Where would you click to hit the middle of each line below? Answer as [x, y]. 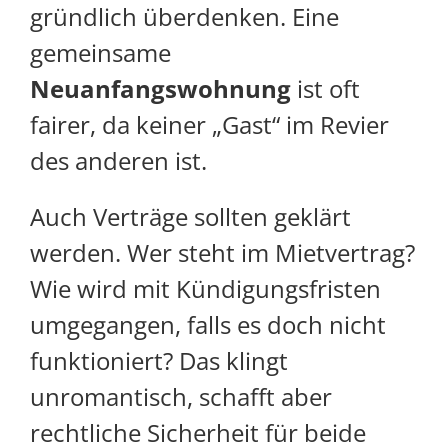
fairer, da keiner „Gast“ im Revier [209, 125]
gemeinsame [100, 53]
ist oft [325, 89]
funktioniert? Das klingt [159, 361]
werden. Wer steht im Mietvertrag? [222, 253]
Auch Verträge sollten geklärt [190, 217]
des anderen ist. [118, 161]
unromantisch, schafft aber [181, 397]
